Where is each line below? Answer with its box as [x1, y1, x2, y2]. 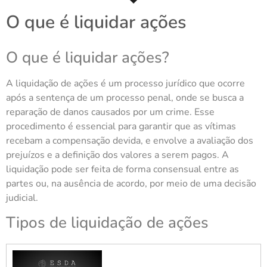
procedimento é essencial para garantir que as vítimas [6, 120, 236, 133]
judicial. [6, 191, 38, 204]
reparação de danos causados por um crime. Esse [6, 105, 215, 119]
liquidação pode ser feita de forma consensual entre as [6, 163, 239, 176]
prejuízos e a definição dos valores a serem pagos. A [6, 148, 229, 162]
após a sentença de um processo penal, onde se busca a [6, 91, 244, 104]
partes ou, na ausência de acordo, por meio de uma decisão [6, 177, 256, 190]
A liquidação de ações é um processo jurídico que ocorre [6, 77, 245, 90]
